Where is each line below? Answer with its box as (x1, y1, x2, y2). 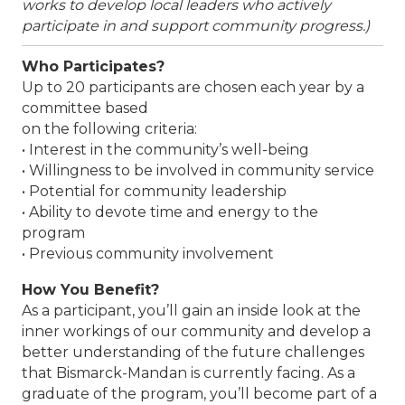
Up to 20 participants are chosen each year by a (22, 79, 364, 97)
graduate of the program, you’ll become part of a (22, 385, 377, 403)
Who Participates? (22, 58, 165, 76)
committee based (22, 99, 148, 118)
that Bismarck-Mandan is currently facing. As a (22, 364, 355, 382)
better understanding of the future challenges (22, 344, 364, 362)
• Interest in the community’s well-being (22, 141, 309, 159)
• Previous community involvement (22, 245, 274, 263)
